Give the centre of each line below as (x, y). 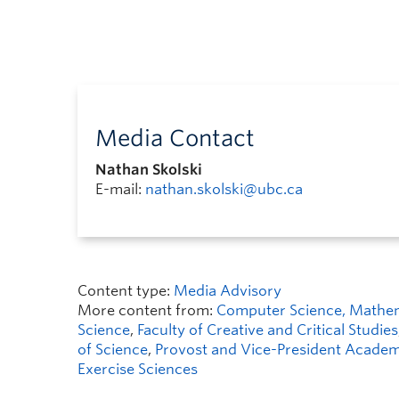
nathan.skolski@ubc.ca (224, 189)
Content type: (126, 291)
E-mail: (120, 189)
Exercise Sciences (138, 369)
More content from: (147, 310)
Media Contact (175, 138)
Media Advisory (228, 291)
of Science (113, 350)
